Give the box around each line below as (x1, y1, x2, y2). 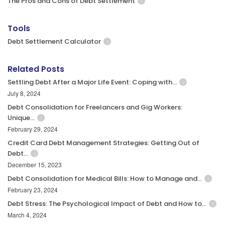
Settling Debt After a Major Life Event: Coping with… (8, 77, 177, 87)
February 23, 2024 (8, 185, 58, 194)
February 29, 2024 (8, 125, 58, 134)
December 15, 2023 (8, 160, 62, 169)
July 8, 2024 (8, 89, 41, 98)
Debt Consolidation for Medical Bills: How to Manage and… (8, 174, 202, 184)
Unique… (8, 113, 35, 123)
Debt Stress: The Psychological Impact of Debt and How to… (8, 199, 206, 209)
